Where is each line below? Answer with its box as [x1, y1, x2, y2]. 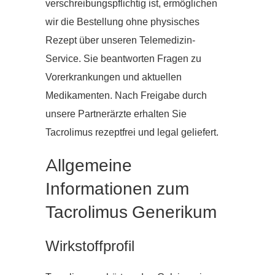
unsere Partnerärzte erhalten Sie [45, 107, 187, 122]
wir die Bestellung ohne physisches [45, 15, 199, 29]
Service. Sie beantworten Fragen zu [45, 52, 201, 66]
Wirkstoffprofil [45, 236, 134, 257]
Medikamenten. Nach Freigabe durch [45, 89, 207, 103]
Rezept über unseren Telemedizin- [45, 34, 195, 48]
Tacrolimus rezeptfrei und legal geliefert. [45, 126, 219, 140]
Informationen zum [45, 177, 189, 201]
